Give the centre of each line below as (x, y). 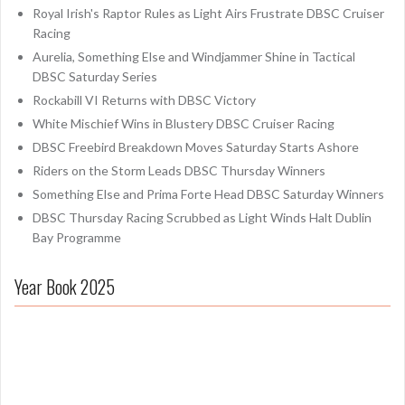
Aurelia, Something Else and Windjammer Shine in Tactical (194, 56)
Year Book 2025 (65, 286)
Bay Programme (77, 237)
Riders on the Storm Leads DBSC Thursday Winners (179, 170)
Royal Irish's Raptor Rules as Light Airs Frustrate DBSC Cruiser (208, 13)
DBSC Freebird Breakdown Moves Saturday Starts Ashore (196, 146)
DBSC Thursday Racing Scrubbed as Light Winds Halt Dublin (202, 217)
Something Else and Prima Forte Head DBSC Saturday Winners (208, 193)
